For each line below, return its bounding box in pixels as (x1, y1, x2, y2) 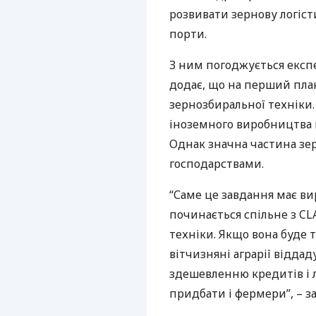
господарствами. (169, 156, 264, 171)
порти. (169, 26, 207, 42)
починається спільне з (169, 207, 299, 222)
